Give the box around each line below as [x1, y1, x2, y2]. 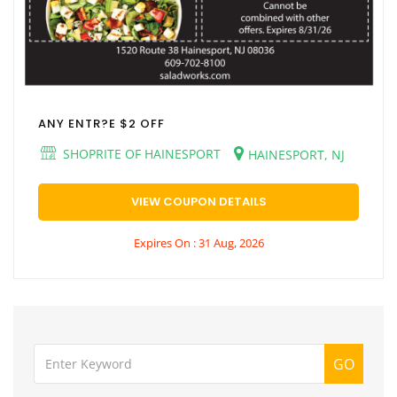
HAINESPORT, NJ [248, 145, 345, 163]
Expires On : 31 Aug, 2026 [133, 234, 264, 251]
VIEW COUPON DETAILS [130, 192, 267, 210]
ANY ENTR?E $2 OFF [38, 114, 165, 132]
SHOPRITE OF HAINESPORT [59, 144, 221, 162]
